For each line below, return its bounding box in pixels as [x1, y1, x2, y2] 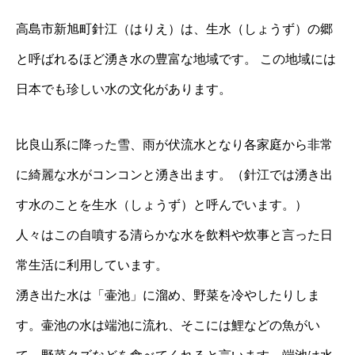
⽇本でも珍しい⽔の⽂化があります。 [16, 82, 231, 96]
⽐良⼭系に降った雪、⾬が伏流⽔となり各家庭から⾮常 [16, 138, 333, 151]
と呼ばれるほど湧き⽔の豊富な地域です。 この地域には [16, 52, 336, 66]
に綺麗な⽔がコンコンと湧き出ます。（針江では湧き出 [16, 168, 333, 181]
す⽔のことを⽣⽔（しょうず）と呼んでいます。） [16, 198, 307, 212]
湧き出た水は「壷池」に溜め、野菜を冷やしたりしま [16, 288, 320, 302]
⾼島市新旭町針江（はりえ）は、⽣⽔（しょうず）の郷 [16, 22, 333, 36]
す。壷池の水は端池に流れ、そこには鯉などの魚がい [16, 319, 320, 332]
